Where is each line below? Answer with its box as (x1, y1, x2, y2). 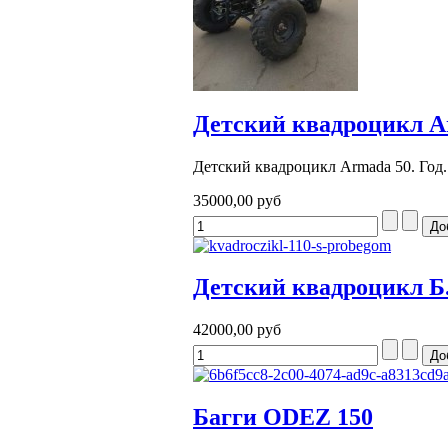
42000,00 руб (193, 321, 281, 339)
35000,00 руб (193, 191, 281, 209)
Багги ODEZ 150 (193, 404, 373, 431)
